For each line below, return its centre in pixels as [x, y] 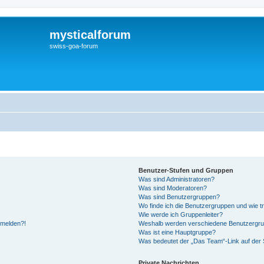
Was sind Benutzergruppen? [179, 197]
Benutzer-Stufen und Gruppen [186, 170]
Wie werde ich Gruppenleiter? [181, 214]
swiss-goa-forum [74, 46]
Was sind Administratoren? [177, 179]
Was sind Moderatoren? [173, 188]
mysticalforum [90, 35]
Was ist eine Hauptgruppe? [177, 232]
